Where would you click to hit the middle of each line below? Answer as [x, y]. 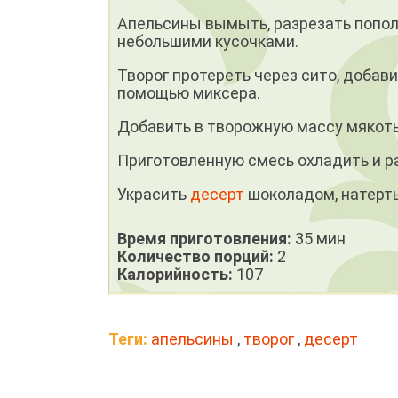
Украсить [154, 195]
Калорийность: [177, 275]
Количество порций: [197, 257]
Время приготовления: [206, 239]
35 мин [320, 239]
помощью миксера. [191, 93]
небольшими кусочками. [210, 42]
